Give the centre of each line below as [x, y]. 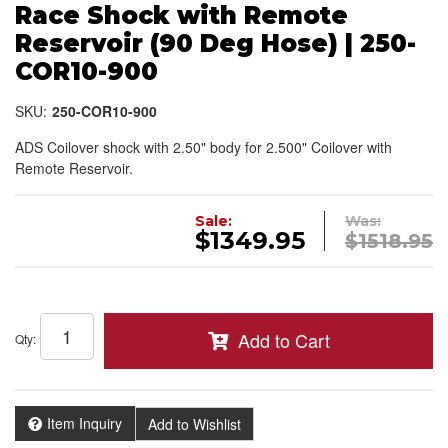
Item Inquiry [84, 423]
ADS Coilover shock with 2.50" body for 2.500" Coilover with [203, 147]
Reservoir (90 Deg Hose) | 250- [215, 44]
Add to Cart [283, 340]
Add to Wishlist [194, 423]
